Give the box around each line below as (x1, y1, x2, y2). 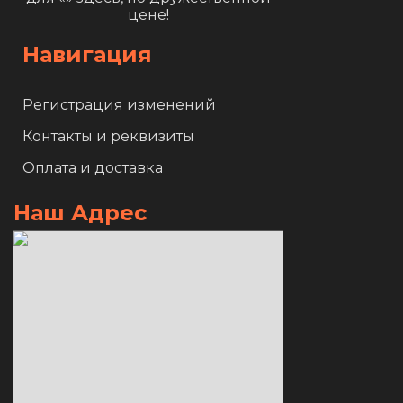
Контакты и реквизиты (22, 127, 194, 145)
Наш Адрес (13, 199, 147, 226)
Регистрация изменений (22, 95, 216, 113)
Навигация (22, 40, 152, 67)
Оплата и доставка (22, 158, 163, 176)
